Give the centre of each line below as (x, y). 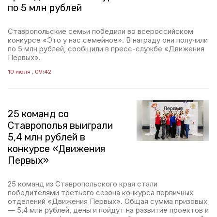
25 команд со (38, 114)
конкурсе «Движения (56, 149)
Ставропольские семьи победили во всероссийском (101, 31)
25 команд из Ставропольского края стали (83, 184)
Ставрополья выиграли (60, 125)
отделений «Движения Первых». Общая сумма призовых (108, 201)
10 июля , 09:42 (30, 72)
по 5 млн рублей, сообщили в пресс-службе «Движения (106, 49)
